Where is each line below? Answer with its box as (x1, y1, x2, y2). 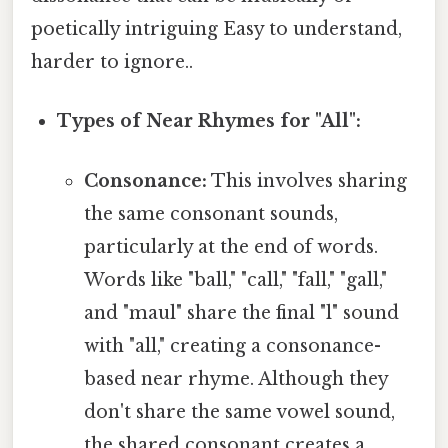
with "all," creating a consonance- (83, 334, 381, 357)
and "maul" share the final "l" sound (83, 301, 399, 324)
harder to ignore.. (31, 51, 193, 74)
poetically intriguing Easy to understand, (31, 18, 402, 41)
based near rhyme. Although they (83, 367, 388, 390)
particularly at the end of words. (83, 235, 378, 258)
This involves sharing (206, 169, 407, 192)
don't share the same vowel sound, (83, 400, 395, 423)
